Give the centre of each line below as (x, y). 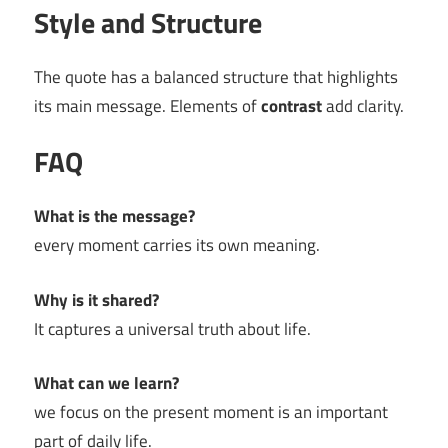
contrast (291, 106)
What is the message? (114, 216)
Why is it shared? (96, 299)
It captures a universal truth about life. (172, 328)
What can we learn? (106, 383)
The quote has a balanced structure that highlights (216, 77)
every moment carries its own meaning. (177, 245)
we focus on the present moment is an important (211, 412)
